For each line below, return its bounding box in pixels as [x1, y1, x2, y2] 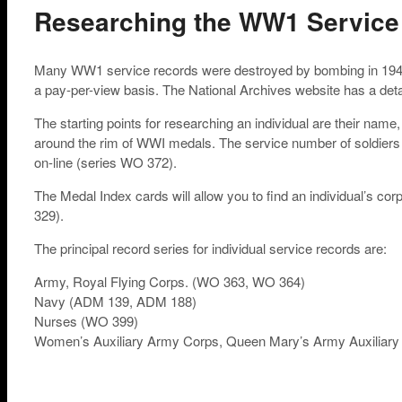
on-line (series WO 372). [34, 153, 177, 171]
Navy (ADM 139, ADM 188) [34, 292, 197, 310]
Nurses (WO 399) [34, 311, 138, 330]
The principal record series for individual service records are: [34, 239, 387, 258]
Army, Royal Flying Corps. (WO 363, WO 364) [34, 272, 305, 291]
